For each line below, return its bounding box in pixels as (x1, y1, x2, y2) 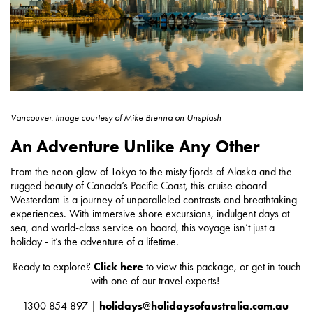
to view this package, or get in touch (143, 259, 301, 273)
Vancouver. (10, 111, 55, 124)
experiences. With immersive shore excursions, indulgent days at (10, 206, 289, 220)
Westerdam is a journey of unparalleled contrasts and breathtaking (10, 192, 297, 206)
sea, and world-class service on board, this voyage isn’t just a (10, 220, 275, 234)
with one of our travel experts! (91, 273, 222, 287)
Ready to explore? (12, 259, 91, 273)
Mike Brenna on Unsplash (122, 111, 221, 124)
